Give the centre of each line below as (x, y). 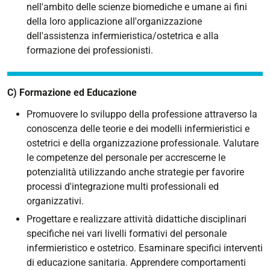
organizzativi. (55, 201)
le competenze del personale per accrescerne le (126, 157)
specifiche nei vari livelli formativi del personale (127, 233)
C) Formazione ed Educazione (72, 92)
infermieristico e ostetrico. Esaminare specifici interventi (145, 248)
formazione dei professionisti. (90, 51)
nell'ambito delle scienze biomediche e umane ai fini (137, 7)
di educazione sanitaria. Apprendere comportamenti (136, 262)
